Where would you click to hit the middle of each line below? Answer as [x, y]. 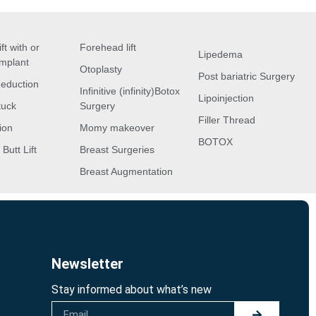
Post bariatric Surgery [246, 77]
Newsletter [88, 264]
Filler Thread [226, 120]
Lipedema [220, 55]
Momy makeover [117, 128]
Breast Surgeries [117, 150]
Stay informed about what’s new [132, 290]
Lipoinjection [226, 98]
